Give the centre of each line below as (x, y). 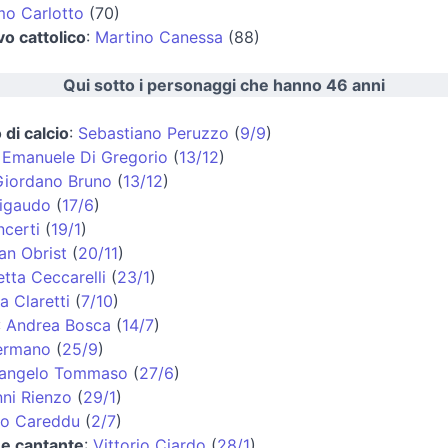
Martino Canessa (159, 36)
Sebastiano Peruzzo (153, 132)
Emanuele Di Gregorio (85, 156)
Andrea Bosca (58, 324)
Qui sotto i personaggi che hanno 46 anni (224, 84)
